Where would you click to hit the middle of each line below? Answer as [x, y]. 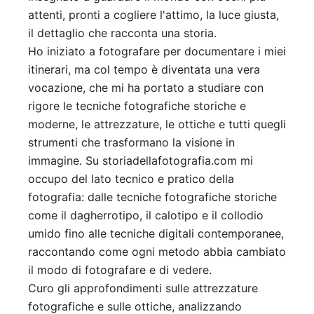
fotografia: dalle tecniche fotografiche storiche [152, 197]
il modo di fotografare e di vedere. [120, 270]
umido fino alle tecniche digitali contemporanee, [156, 234]
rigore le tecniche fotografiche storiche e [137, 106]
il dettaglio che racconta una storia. [122, 33]
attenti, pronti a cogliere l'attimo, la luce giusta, [153, 15]
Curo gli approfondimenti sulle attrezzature [143, 288]
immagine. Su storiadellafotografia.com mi [141, 161]
